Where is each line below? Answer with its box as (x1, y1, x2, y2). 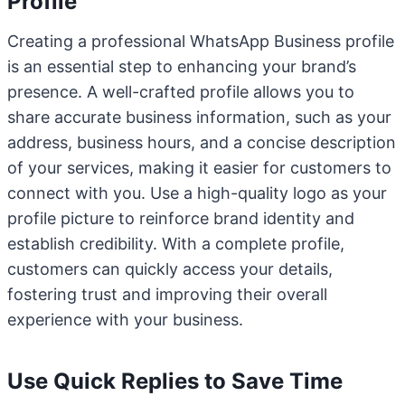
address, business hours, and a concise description (7, 133, 396, 152)
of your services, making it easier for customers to (7, 158, 391, 177)
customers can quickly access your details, (7, 259, 333, 278)
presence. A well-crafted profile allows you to (7, 82, 354, 101)
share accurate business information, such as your (7, 108, 391, 127)
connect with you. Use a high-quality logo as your (7, 184, 387, 202)
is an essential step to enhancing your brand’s (7, 57, 356, 76)
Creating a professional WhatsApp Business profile (7, 32, 394, 51)
